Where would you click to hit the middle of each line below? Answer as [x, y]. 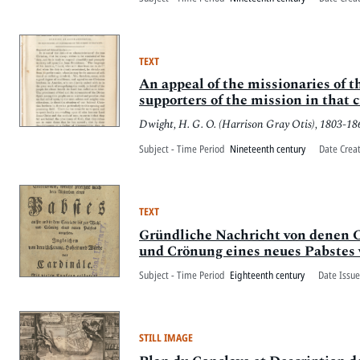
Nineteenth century [268, 148]
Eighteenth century [267, 274]
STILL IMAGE [166, 338]
